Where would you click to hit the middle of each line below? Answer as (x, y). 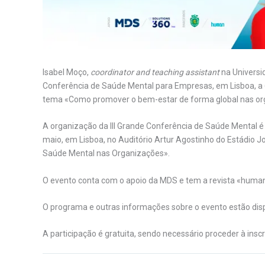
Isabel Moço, (67, 72)
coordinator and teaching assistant (155, 72)
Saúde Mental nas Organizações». (106, 153)
